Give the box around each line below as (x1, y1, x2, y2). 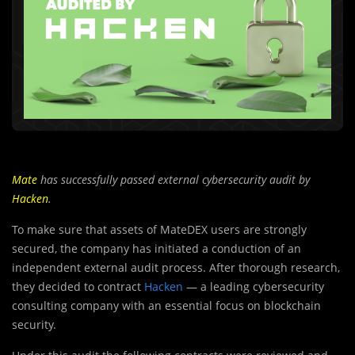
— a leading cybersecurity (186, 278, 324, 294)
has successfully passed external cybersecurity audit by (37, 171, 310, 187)
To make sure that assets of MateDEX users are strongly (12, 221, 307, 237)
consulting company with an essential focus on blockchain (12, 297, 321, 313)
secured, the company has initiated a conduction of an (12, 240, 301, 256)
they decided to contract (12, 278, 144, 294)
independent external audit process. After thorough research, (12, 259, 340, 275)
